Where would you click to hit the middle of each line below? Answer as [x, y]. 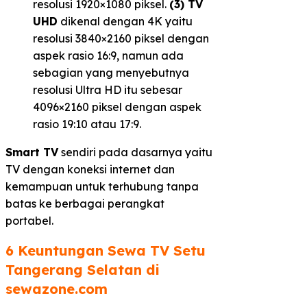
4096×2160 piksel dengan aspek [117, 107]
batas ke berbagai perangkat [85, 204]
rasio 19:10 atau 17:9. [87, 124]
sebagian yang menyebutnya [111, 73]
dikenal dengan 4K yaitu [125, 22]
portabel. [29, 221]
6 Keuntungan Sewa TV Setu [106, 250]
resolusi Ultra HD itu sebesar [108, 90]
